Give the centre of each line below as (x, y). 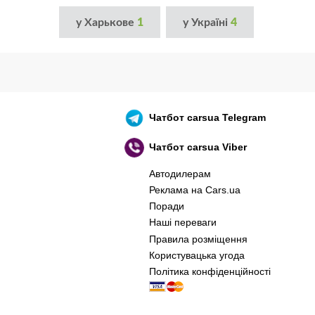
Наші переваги (182, 223)
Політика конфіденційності (210, 271)
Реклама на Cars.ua (194, 190)
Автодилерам (180, 173)
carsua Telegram (227, 117)
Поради (166, 206)
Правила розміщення (198, 239)
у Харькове (106, 22)
